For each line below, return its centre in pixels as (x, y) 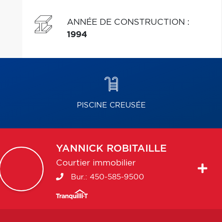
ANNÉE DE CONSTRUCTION (127, 22)
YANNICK (80, 149)
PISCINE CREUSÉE (111, 105)
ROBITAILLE (136, 149)
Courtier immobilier (96, 163)
